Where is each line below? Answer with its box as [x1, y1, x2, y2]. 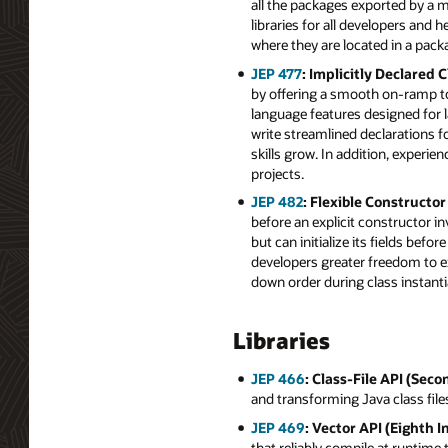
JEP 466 [250, 369, 305, 389]
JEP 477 [250, 63, 302, 83]
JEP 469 [250, 417, 305, 437]
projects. [250, 163, 304, 183]
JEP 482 [250, 192, 303, 212]
